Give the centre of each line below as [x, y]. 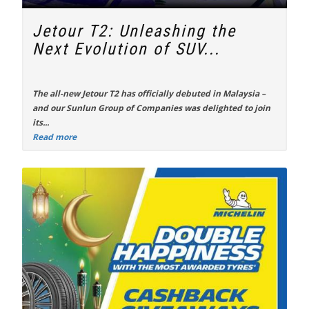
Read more [54, 137]
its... [41, 122]
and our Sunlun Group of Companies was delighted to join [151, 108]
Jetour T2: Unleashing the [134, 31]
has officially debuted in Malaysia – [192, 93]
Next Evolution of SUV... [126, 49]
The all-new [57, 93]
